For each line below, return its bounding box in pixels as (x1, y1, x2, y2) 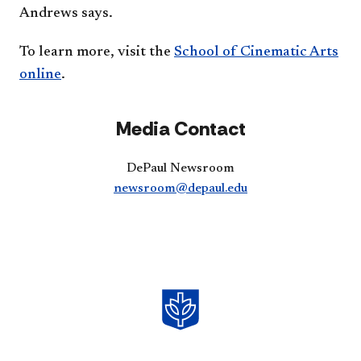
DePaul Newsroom (127, 161, 234, 175)
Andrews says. (19, 6, 113, 21)
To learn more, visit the (19, 44, 174, 60)
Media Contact (115, 115, 246, 141)
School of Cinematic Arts (174, 44, 338, 60)
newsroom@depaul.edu (114, 181, 247, 195)
